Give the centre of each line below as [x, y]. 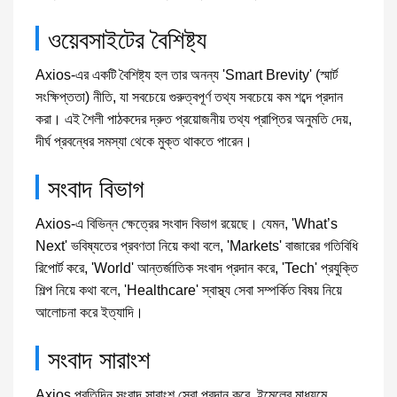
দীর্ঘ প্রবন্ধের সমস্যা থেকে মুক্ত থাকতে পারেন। [144, 141]
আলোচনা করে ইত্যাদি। [90, 312]
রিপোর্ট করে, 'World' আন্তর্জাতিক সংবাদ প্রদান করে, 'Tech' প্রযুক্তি [197, 268]
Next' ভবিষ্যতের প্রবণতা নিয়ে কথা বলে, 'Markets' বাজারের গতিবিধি [197, 246]
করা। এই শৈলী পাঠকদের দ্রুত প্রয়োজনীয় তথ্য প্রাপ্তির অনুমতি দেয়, [194, 119]
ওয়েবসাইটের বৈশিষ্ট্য [127, 38]
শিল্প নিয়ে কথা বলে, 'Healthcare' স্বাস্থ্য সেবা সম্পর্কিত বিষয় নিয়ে [189, 290]
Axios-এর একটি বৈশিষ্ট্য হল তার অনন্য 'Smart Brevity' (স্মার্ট [187, 75]
